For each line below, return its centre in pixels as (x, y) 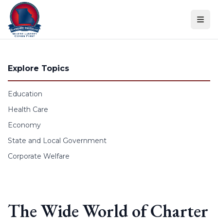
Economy (24, 125)
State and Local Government (57, 141)
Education (25, 94)
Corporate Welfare (39, 156)
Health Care (28, 109)
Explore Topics (38, 68)
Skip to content (34, 9)
